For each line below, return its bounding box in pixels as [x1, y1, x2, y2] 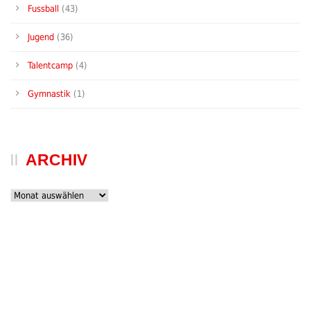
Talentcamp [28, 60, 73, 71]
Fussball [28, 3, 59, 14]
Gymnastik [28, 89, 71, 99]
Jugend [28, 32, 54, 42]
